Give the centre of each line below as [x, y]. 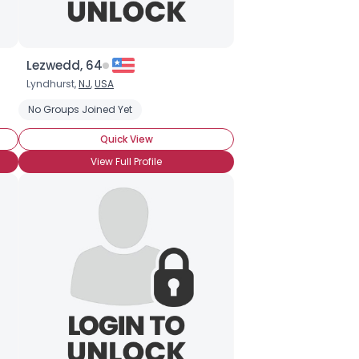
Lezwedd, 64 [65, 65]
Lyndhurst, [52, 84]
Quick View [126, 139]
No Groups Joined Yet [80, 109]
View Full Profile [126, 161]
